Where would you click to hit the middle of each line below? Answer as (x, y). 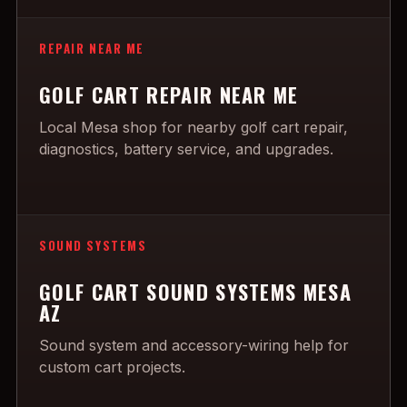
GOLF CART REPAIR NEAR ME (169, 94)
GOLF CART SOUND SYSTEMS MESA (196, 292)
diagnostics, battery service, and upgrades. (186, 149)
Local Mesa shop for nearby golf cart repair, (194, 127)
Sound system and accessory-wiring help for (194, 345)
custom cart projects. (112, 367)
